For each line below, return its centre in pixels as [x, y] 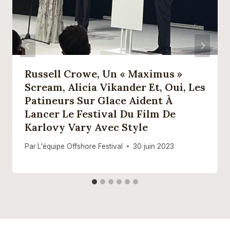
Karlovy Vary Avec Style [86, 127]
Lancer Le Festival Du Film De [100, 114]
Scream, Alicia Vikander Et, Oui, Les [115, 87]
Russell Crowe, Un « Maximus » [103, 74]
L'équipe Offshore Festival [80, 146]
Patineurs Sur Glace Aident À [99, 101]
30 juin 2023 [154, 146]
